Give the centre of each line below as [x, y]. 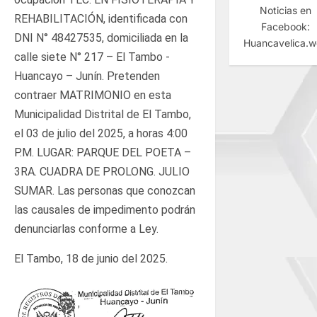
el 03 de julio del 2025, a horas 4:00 [101, 133]
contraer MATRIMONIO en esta [93, 95]
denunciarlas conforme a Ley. [86, 229]
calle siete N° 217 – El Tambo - [92, 57]
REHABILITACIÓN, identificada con [101, 18]
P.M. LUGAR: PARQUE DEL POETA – [103, 152]
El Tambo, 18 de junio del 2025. [91, 258]
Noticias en [286, 10]
